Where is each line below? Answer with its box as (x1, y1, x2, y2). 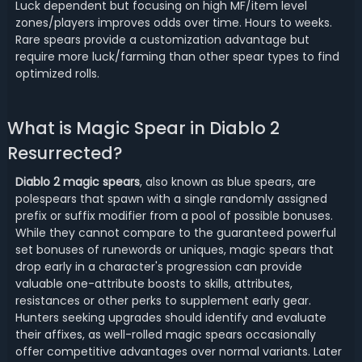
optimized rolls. (15, 65, 99, 82)
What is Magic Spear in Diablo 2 (6, 116, 280, 140)
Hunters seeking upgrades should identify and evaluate (15, 309, 326, 326)
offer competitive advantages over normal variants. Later (15, 343, 342, 360)
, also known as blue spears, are (139, 174, 316, 190)
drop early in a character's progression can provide (15, 259, 302, 275)
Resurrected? (6, 141, 123, 165)
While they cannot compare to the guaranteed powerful (15, 225, 336, 241)
